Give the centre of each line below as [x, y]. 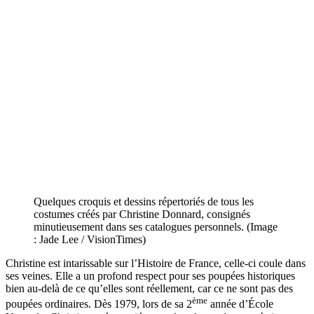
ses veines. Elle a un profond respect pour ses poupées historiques [150, 276]
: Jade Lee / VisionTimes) [90, 240]
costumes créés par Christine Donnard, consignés [142, 214]
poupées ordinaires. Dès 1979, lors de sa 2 [99, 304]
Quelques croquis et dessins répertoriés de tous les [144, 202]
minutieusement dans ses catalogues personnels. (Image [156, 227]
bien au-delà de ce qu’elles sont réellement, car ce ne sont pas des [149, 289]
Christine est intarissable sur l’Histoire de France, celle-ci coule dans [156, 264]
